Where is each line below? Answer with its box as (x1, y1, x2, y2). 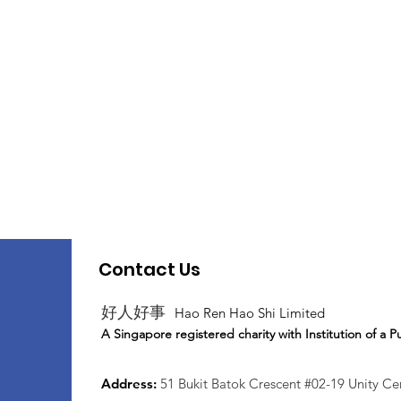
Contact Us (98, 257, 200, 282)
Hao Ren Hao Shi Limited (175, 304, 325, 321)
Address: (101, 375, 160, 392)
